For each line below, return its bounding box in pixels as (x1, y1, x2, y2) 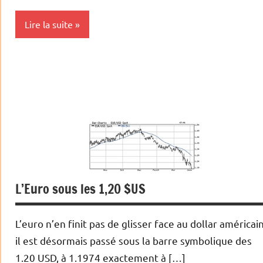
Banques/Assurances (22, 81, 107, 93)
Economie (22, 104, 63, 116)
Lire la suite (25, 18, 73, 31)
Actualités (22, 58, 63, 69)
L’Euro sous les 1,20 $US (15, 180, 146, 198)
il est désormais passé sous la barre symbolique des (15, 234, 252, 247)
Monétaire (22, 127, 65, 139)
